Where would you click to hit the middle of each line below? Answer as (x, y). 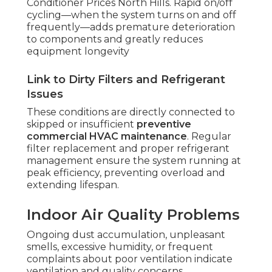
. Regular (209, 137)
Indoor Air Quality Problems (133, 215)
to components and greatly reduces (115, 39)
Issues (45, 94)
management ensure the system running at (134, 161)
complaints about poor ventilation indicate (130, 259)
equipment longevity (78, 52)
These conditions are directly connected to (131, 112)
